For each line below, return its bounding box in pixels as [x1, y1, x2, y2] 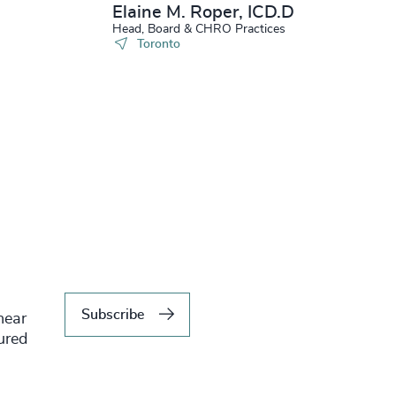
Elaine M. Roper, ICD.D [112, 4, 294, 21]
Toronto [136, 38, 180, 50]
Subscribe [80, 307, 144, 322]
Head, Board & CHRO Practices [112, 23, 286, 35]
